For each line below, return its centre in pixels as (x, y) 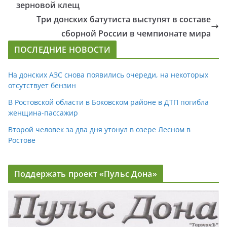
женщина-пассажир (43, 112)
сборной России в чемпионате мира (136, 33)
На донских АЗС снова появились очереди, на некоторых (108, 74)
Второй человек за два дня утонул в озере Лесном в (99, 129)
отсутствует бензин (42, 85)
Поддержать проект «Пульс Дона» (86, 174)
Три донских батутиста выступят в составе (124, 19)
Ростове (22, 140)
